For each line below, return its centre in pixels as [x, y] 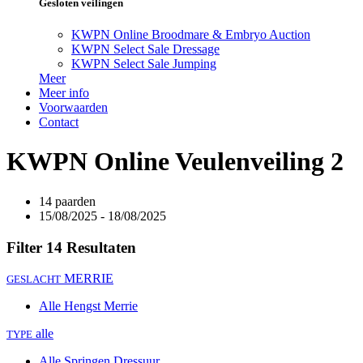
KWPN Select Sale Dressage [145, 49]
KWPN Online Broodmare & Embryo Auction [191, 35]
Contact [59, 122]
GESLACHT [34, 280]
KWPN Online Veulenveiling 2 [175, 162]
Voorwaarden [73, 108]
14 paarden [67, 201]
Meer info [64, 93]
